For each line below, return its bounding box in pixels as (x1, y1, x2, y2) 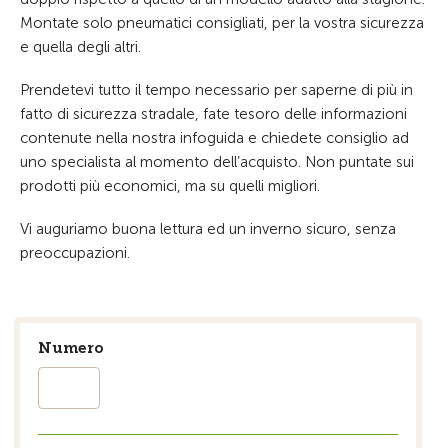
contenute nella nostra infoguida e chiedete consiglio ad (20, 128, 409, 147)
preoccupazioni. (20, 243, 130, 262)
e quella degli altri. (20, 37, 141, 56)
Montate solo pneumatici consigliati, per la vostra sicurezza (20, 13, 424, 32)
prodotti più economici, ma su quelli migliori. (20, 176, 320, 195)
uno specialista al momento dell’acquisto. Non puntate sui (20, 152, 414, 171)
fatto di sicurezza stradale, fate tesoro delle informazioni (20, 104, 407, 123)
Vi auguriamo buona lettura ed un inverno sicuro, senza (20, 219, 396, 238)
